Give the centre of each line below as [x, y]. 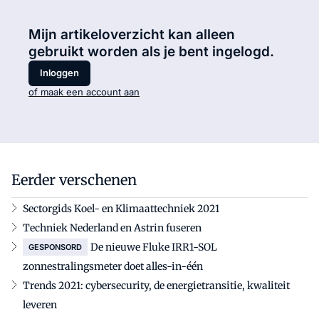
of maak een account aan [84, 91]
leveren [40, 304]
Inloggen [59, 73]
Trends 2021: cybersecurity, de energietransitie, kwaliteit [156, 285]
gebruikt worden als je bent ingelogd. [151, 51]
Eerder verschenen [74, 179]
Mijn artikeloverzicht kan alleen [132, 34]
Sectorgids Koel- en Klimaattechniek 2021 [121, 208]
